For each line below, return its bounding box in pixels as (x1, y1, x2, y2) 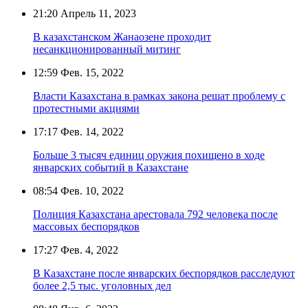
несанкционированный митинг (33, 43, 181, 55)
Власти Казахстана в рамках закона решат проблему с (33, 89, 285, 102)
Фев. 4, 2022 (58, 243, 118, 256)
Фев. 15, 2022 (58, 66, 124, 78)
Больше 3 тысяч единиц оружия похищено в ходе (33, 148, 265, 161)
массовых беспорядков (33, 220, 140, 232)
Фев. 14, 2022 (58, 125, 124, 137)
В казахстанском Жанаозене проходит (33, 30, 211, 43)
